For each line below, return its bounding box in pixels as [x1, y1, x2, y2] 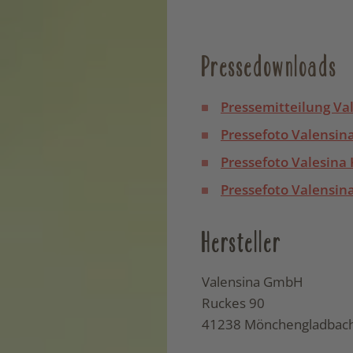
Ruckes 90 [201, 294, 265, 313]
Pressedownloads [201, 48, 338, 86]
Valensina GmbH [201, 273, 303, 292]
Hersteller [201, 223, 281, 261]
